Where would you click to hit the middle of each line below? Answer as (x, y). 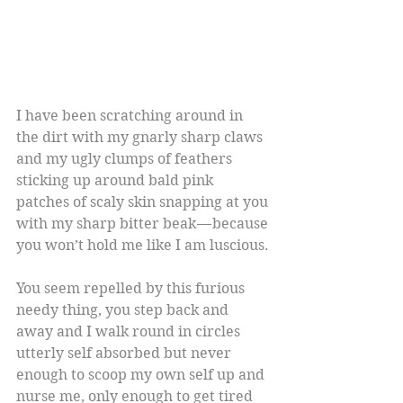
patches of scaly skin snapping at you (144, 202)
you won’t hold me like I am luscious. (143, 246)
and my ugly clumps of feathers (126, 159)
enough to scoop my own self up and (142, 375)
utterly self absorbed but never (125, 354)
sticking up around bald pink (116, 181)
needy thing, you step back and (124, 310)
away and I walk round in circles (130, 332)
